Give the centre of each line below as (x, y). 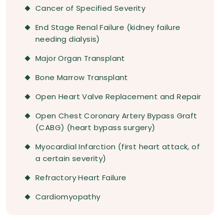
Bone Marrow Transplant (82, 78)
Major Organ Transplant (80, 58)
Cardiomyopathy (68, 197)
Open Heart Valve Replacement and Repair (118, 97)
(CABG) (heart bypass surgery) (96, 128)
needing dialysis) (68, 39)
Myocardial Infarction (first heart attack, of (118, 147)
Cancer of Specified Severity (91, 8)
